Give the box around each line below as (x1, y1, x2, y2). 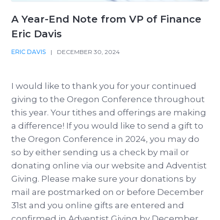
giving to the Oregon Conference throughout (11, 94, 205, 105)
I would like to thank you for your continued (11, 81, 196, 91)
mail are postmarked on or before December (11, 187, 204, 197)
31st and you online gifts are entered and (11, 200, 184, 211)
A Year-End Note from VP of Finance (11, 13, 201, 26)
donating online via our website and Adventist (11, 161, 207, 171)
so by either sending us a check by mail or (11, 147, 189, 158)
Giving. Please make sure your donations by (11, 174, 196, 184)
